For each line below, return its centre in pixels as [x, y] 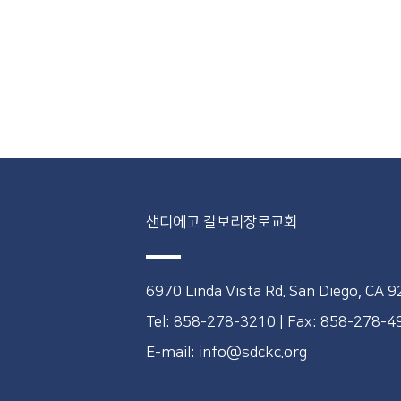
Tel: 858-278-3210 [212, 322]
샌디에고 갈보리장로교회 [225, 222]
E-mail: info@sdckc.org [226, 353]
